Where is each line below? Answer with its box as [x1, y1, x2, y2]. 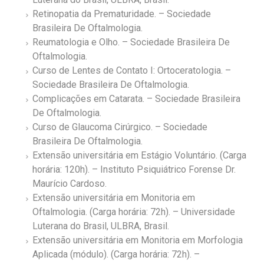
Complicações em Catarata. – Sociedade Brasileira [32, 93, 240, 104]
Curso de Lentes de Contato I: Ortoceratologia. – [32, 65, 231, 76]
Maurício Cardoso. [32, 178, 107, 189]
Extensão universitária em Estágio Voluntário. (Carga [32, 150, 246, 161]
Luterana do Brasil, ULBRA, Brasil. [32, 220, 169, 232]
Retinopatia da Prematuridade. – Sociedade [32, 8, 211, 19]
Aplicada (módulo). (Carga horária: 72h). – [32, 249, 200, 260]
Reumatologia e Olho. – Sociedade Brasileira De [32, 37, 230, 48]
